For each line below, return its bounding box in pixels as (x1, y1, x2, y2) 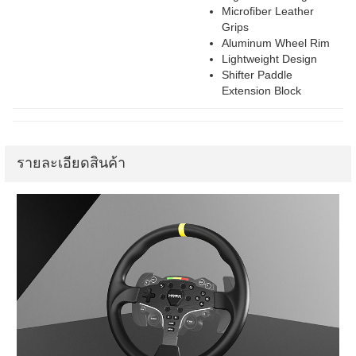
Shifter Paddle (222, 68, 292, 81)
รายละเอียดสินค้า (17, 155, 126, 171)
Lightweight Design (222, 52, 317, 65)
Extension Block (222, 84, 301, 97)
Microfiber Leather (222, 5, 314, 17)
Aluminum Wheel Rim (222, 37, 330, 49)
